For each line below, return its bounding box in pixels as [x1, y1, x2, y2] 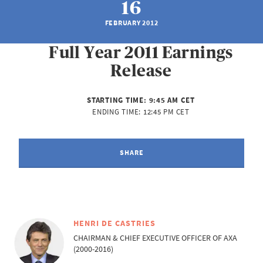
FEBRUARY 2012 [104, 18, 159, 28]
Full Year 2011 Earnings [49, 43, 233, 62]
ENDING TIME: [92, 107, 143, 117]
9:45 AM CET [149, 95, 195, 106]
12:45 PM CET [143, 107, 190, 117]
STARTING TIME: [87, 95, 149, 106]
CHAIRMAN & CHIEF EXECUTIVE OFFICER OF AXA [73, 232, 237, 244]
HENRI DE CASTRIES [73, 218, 156, 229]
